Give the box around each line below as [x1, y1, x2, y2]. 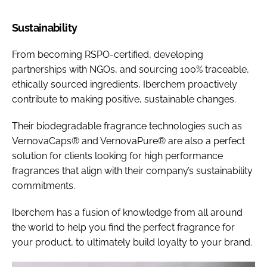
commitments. [12, 179, 75, 191]
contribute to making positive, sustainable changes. [12, 93, 236, 105]
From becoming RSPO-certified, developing [12, 48, 203, 60]
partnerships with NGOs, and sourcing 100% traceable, [12, 63, 249, 75]
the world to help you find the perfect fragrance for [12, 221, 235, 233]
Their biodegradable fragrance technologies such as [12, 120, 242, 132]
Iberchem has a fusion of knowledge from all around [12, 206, 243, 218]
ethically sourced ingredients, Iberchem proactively [12, 78, 237, 90]
